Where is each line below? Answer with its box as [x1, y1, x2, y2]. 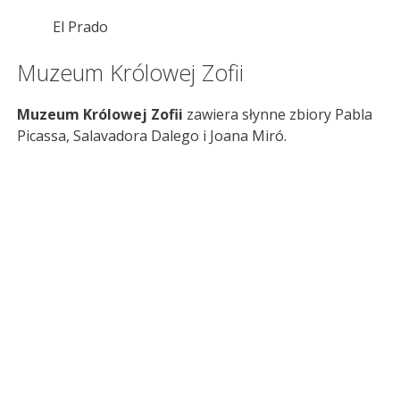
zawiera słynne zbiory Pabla [183, 104, 372, 124]
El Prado [53, 16, 108, 37]
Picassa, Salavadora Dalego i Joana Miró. [17, 125, 287, 146]
